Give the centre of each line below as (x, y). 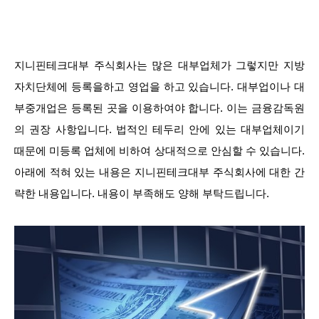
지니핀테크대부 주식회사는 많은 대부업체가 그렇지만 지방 (159, 65)
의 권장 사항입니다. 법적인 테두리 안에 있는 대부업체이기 (159, 129)
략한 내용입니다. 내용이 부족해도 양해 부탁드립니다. (142, 193)
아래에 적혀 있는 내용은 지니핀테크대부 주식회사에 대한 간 (159, 172)
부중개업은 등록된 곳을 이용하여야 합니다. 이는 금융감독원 (159, 108)
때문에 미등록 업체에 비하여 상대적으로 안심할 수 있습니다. (159, 151)
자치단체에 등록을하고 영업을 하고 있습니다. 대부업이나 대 (159, 87)
